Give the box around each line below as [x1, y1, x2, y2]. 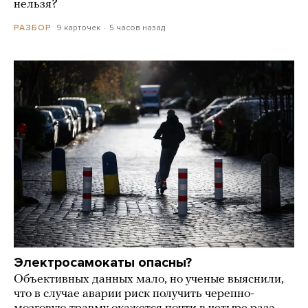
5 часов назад [109, 23, 165, 33]
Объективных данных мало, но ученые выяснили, [14, 273, 284, 287]
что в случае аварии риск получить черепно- [14, 287, 254, 301]
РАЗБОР [14, 23, 52, 33]
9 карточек [56, 23, 100, 33]
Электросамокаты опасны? [14, 254, 192, 272]
